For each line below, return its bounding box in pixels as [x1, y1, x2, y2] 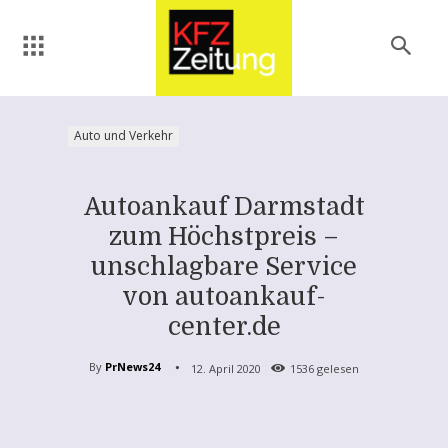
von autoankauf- [122, 281, 326, 311]
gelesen [314, 360, 359, 376]
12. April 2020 [191, 360, 261, 376]
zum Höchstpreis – [109, 221, 339, 251]
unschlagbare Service [91, 251, 357, 281]
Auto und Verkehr [74, 126, 173, 144]
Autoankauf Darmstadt [83, 191, 365, 221]
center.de [167, 311, 281, 341]
